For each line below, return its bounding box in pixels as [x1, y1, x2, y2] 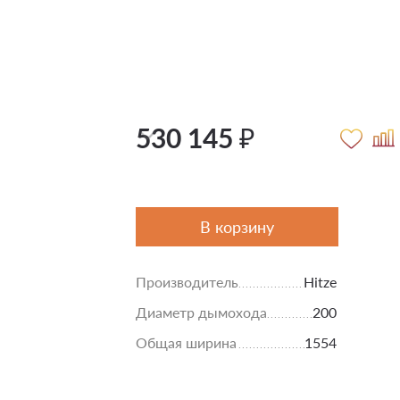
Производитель [136, 273, 238, 290]
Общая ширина [136, 334, 237, 351]
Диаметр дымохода [136, 304, 267, 321]
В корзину [200, 217, 274, 237]
